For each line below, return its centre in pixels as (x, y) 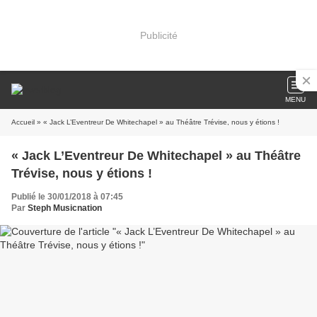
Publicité (158, 35)
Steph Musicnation (65, 208)
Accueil (23, 122)
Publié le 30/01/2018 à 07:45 (67, 197)
